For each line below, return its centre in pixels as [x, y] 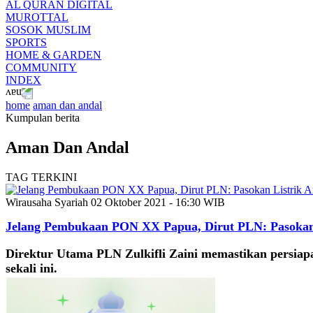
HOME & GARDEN [53, 55]
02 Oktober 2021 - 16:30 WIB [158, 202]
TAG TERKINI [41, 177]
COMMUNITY [41, 67]
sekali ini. [31, 268]
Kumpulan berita [43, 118]
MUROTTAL [37, 17]
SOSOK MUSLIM [48, 30]
